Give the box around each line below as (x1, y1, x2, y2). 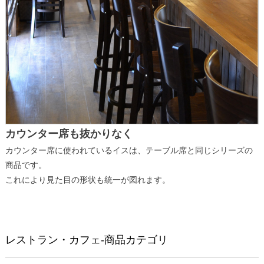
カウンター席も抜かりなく (5, 128, 133, 140)
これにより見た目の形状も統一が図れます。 (5, 175, 170, 185)
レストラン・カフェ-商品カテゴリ (5, 234, 168, 246)
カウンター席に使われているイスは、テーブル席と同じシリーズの (5, 146, 253, 156)
